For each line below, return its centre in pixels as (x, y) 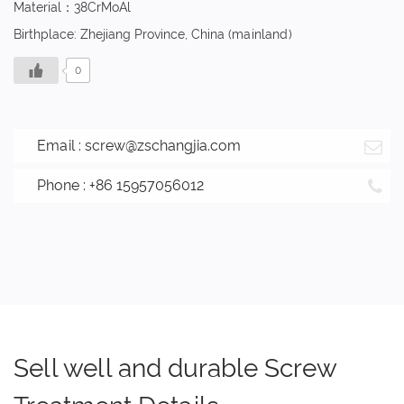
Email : (61, 145)
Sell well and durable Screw (175, 368)
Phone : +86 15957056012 (120, 185)
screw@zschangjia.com (163, 145)
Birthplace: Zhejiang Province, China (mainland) (153, 34)
